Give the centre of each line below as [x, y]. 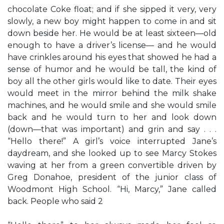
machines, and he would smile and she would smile [112, 105]
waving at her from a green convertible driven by [112, 165]
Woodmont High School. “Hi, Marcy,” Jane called [112, 189]
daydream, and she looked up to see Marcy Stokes [112, 153]
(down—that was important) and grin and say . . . [112, 129]
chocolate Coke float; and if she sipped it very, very [112, 9]
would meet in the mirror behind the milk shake [112, 93]
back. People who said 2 [55, 201]
